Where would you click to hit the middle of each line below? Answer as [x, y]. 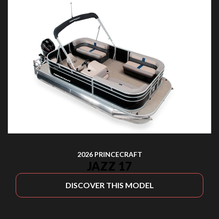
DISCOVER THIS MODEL [109, 185]
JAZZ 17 [109, 166]
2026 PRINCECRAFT [109, 154]
